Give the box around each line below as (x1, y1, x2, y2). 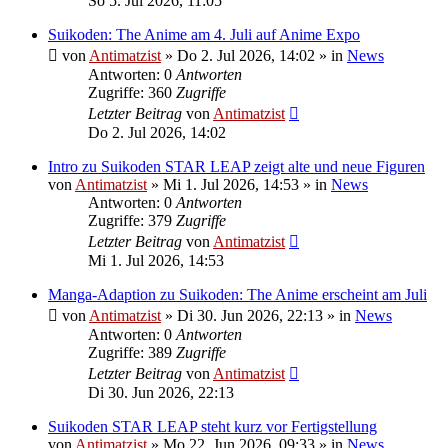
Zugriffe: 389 (88, 343, 176, 361)
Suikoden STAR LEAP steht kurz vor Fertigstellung (48, 417, 377, 435)
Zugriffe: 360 (88, 83, 176, 101)
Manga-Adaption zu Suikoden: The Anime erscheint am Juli (48, 285, 427, 303)
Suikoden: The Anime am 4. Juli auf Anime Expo (48, 25, 360, 43)
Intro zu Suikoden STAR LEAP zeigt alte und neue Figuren (48, 157, 425, 175)
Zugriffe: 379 (88, 211, 176, 229)
